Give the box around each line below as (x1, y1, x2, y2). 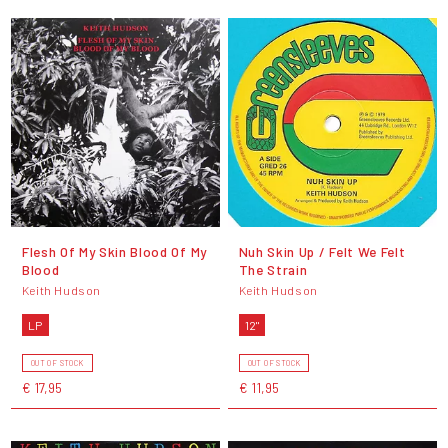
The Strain (238, 260, 308, 278)
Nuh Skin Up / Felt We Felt (238, 242, 406, 260)
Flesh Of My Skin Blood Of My (21, 242, 207, 260)
